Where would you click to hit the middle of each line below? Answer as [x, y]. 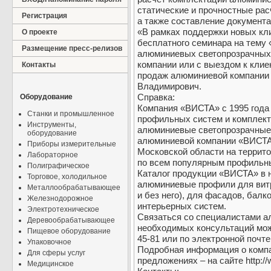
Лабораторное [53, 155]
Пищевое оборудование [69, 231]
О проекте [40, 32]
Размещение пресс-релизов [72, 48]
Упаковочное [49, 242]
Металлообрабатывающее [74, 188]
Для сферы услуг [56, 253]
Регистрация [44, 16]
